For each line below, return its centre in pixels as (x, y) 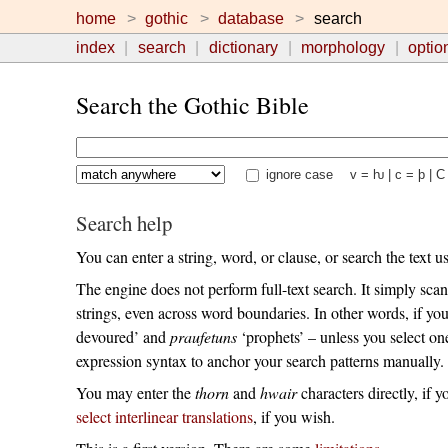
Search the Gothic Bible (192, 105)
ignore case (297, 174)
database (251, 18)
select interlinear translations (164, 416)
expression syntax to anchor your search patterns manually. (259, 360)
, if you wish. (293, 416)
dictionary (243, 47)
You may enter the (135, 392)
